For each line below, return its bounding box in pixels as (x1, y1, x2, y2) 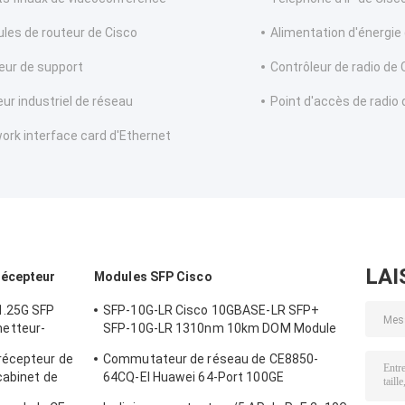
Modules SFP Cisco (94, 269, 212, 285)
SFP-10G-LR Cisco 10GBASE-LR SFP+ (103, 303, 320, 318)
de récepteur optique (103, 339, 227, 354)
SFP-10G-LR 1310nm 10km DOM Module (103, 321, 337, 336)
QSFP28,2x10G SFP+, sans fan (103, 388, 281, 403)
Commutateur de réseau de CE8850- (103, 352, 319, 367)
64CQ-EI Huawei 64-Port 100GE (103, 370, 284, 385)
